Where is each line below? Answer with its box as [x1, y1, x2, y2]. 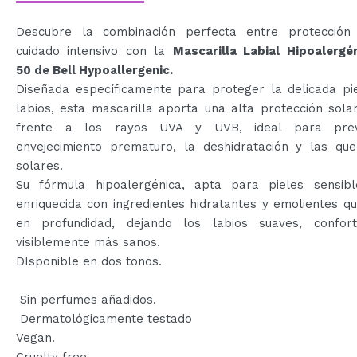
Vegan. [16, 330, 55, 345]
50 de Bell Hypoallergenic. [16, 62, 173, 77]
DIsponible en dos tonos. [16, 253, 162, 269]
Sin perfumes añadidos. [16, 292, 156, 307]
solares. [16, 158, 63, 173]
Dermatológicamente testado [16, 311, 192, 326]
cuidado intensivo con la [16, 43, 173, 58]
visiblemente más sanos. [16, 234, 160, 249]
